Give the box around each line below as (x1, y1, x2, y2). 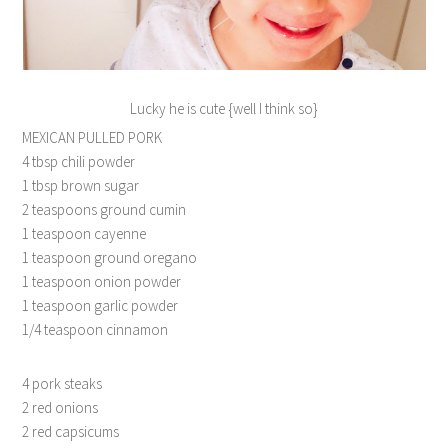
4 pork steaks (22, 374, 103, 393)
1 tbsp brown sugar (22, 176, 140, 195)
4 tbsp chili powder (22, 152, 136, 171)
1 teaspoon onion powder (22, 272, 182, 291)
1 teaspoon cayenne (22, 224, 147, 243)
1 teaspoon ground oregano (22, 248, 198, 267)
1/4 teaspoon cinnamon (22, 320, 169, 339)
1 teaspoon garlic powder (22, 296, 179, 315)
